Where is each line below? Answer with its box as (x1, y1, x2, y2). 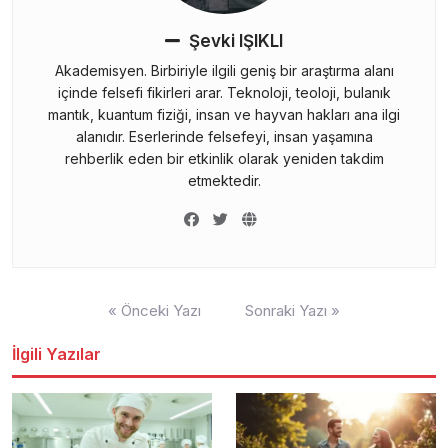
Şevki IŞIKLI (189, 30, 283, 51)
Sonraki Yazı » (245, 300, 340, 320)
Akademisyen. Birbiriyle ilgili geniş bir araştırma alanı (54, 61, 394, 79)
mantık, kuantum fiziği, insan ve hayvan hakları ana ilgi (48, 105, 400, 123)
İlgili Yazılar (12, 343, 101, 364)
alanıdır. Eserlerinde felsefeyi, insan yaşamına (75, 127, 373, 145)
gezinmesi (11, 313, 90, 333)
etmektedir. (187, 171, 261, 189)
